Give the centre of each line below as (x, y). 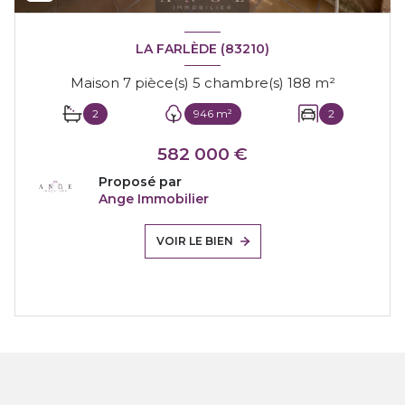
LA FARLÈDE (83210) (202, 48)
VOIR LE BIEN (194, 241)
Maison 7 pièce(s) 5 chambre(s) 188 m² (325, 83)
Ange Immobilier (154, 199)
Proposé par (140, 182)
